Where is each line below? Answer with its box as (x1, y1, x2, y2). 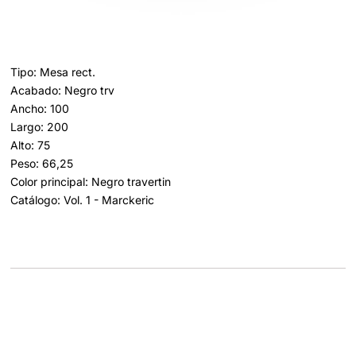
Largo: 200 (10, 120, 68, 134)
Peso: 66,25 (10, 157, 73, 171)
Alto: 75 (10, 138, 50, 153)
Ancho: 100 (10, 102, 69, 116)
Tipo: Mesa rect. (10, 65, 95, 79)
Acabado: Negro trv (10, 83, 114, 98)
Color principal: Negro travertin (10, 175, 171, 189)
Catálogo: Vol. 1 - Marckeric (10, 193, 154, 207)
